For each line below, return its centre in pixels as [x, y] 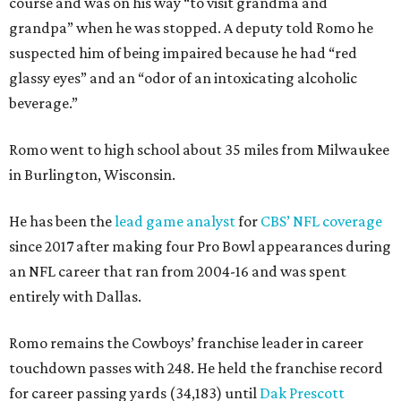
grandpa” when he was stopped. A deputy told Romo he [191, 27]
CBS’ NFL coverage [321, 221]
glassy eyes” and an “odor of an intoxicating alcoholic [183, 77]
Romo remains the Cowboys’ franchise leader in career [186, 342]
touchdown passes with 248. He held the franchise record [196, 367]
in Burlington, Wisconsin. [92, 174]
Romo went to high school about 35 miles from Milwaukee [199, 149]
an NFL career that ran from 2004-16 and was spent [178, 271]
